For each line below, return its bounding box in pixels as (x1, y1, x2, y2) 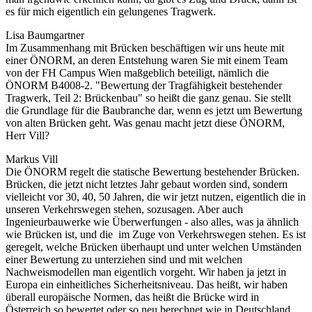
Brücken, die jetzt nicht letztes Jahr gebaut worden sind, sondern (6, 178, 288, 190)
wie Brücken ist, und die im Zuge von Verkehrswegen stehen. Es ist (6, 228, 306, 240)
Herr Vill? (6, 129, 49, 141)
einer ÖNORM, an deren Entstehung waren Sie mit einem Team (6, 54, 288, 66)
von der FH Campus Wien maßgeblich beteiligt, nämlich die (6, 66, 269, 79)
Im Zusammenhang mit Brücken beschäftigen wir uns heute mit (6, 41, 284, 54)
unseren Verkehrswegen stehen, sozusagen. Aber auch (6, 203, 243, 215)
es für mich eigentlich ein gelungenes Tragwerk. (6, 5, 216, 17)
